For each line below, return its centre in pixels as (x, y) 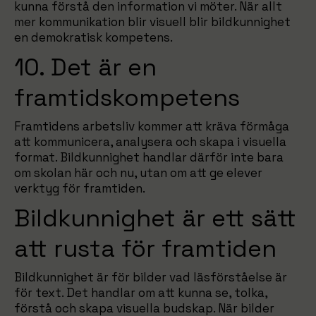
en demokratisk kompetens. (93, 37)
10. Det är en (85, 67)
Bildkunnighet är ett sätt (155, 218)
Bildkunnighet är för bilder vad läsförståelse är (151, 277)
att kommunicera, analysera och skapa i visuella (150, 142)
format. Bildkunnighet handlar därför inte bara (149, 157)
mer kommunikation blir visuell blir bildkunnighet (152, 22)
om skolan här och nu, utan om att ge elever (138, 173)
